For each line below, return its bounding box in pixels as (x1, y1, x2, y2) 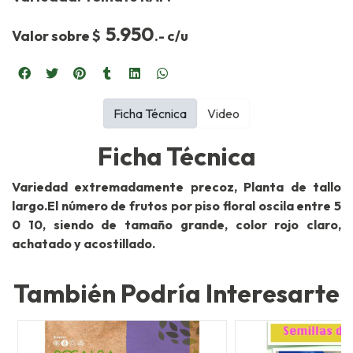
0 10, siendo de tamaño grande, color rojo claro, (12, 217, 341, 233)
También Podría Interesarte (13, 277, 340, 310)
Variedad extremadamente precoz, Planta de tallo (12, 179, 341, 195)
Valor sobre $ (12, 27, 106, 46)
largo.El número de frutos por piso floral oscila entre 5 (12, 198, 341, 214)
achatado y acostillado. (12, 236, 155, 252)
